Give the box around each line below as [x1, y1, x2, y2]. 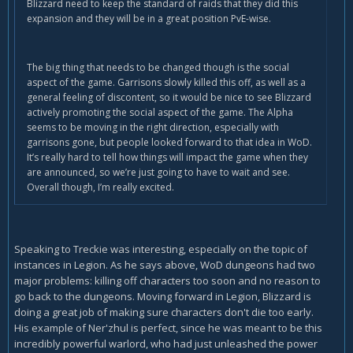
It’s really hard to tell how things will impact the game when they [27, 150, 308, 165]
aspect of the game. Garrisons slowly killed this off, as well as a [27, 76, 306, 90]
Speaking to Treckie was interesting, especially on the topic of [14, 242, 307, 257]
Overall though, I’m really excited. [27, 180, 174, 195]
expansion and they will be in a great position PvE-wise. [27, 12, 271, 26]
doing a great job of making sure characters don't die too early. [14, 305, 314, 320]
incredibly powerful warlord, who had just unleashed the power [14, 336, 318, 351]
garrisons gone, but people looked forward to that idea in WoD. [27, 136, 312, 150]
